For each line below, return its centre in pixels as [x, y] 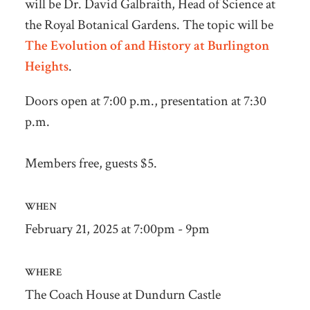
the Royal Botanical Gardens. [103, 25]
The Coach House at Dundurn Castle [122, 294]
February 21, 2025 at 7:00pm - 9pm [117, 229]
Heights [46, 66]
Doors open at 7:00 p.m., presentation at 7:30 [145, 101]
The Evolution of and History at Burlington [147, 45]
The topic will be [228, 25]
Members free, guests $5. [91, 163]
